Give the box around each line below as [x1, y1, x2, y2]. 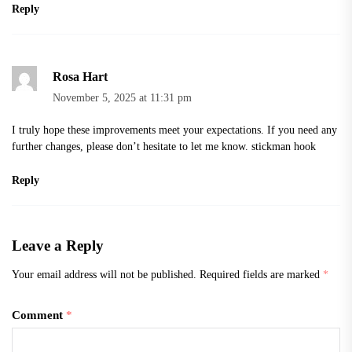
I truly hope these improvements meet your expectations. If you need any [12, 123, 337, 136]
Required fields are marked [200, 267, 323, 280]
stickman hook [251, 139, 316, 152]
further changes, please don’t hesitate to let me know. [12, 139, 251, 152]
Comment [12, 308, 66, 321]
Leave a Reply [12, 236, 104, 254]
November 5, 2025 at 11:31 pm [53, 91, 192, 104]
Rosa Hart [53, 69, 108, 83]
